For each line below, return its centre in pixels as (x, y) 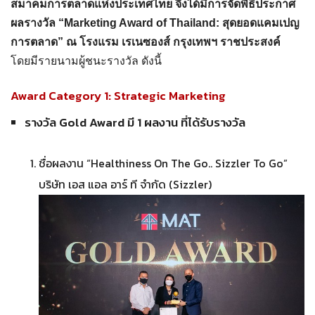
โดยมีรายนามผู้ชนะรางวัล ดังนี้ (86, 61)
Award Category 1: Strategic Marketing (118, 96)
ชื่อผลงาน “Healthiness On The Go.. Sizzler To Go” (163, 163)
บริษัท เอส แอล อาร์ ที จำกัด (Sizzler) (125, 184)
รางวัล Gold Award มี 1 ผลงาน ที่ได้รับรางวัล (135, 122)
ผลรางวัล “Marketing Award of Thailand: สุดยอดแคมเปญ (155, 23)
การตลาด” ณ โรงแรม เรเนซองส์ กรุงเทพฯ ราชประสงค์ (146, 42)
